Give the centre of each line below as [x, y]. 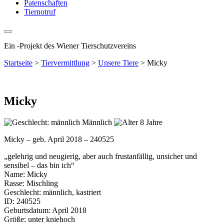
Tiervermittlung [65, 63]
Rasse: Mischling [31, 183]
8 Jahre [150, 122]
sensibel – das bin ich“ [39, 165]
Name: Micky [26, 174]
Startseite [18, 63]
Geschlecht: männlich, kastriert [52, 192]
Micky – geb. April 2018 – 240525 [59, 139]
